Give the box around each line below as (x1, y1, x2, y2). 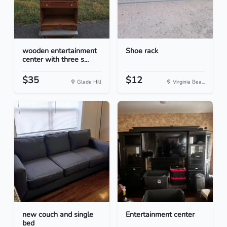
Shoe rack (126, 46, 158, 56)
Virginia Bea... (171, 78, 205, 86)
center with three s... (22, 54, 89, 65)
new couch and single (22, 209, 93, 220)
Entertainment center (126, 209, 195, 220)
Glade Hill (75, 78, 101, 86)
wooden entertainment (22, 46, 97, 56)
